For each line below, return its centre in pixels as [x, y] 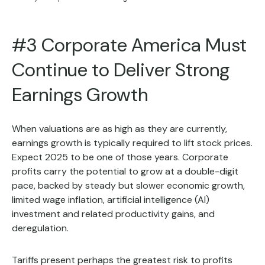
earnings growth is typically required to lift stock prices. [132, 143]
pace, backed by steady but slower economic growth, [128, 185]
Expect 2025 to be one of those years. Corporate [120, 157]
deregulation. [40, 228]
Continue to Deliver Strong [121, 70]
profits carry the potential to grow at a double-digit [125, 171]
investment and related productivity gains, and [113, 214]
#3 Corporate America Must [129, 45]
